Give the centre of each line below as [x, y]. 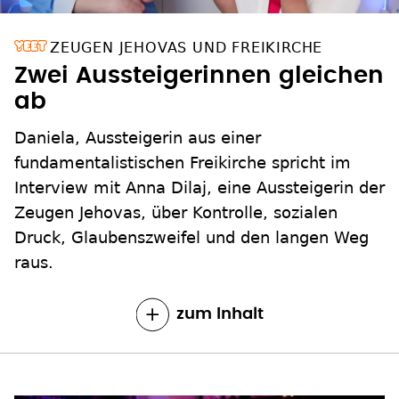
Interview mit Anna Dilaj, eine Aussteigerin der [199, 188]
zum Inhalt [220, 315]
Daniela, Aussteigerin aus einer [138, 138]
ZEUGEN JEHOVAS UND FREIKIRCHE [187, 48]
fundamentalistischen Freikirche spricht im [183, 163]
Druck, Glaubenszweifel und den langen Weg [191, 238]
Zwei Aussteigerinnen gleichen [199, 76]
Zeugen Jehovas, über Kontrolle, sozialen [176, 213]
